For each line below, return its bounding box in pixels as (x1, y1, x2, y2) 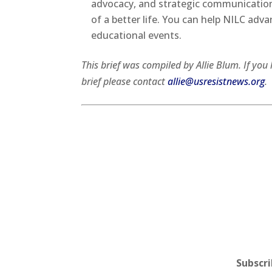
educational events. (91, 28, 182, 42)
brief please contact (81, 74, 168, 88)
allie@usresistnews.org (168, 74, 265, 88)
